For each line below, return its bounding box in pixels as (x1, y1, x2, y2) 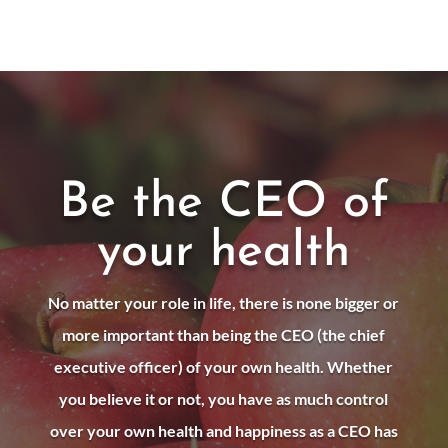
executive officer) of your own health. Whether (54, 356, 394, 376)
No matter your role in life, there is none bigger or (48, 292, 400, 312)
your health (97, 227, 351, 277)
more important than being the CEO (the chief (62, 324, 386, 344)
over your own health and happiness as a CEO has (49, 420, 398, 440)
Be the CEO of (58, 178, 389, 228)
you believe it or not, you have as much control (59, 388, 389, 408)
